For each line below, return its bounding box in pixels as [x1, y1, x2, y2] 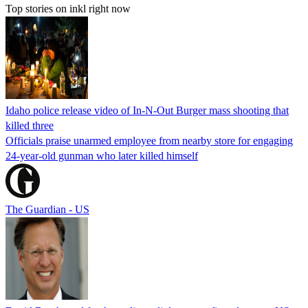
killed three [5, 119, 54, 131]
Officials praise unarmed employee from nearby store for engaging [5, 134, 293, 146]
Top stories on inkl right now [5, 2, 131, 14]
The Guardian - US [5, 203, 89, 215]
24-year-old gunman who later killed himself [5, 149, 198, 162]
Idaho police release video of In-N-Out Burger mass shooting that [5, 104, 289, 116]
